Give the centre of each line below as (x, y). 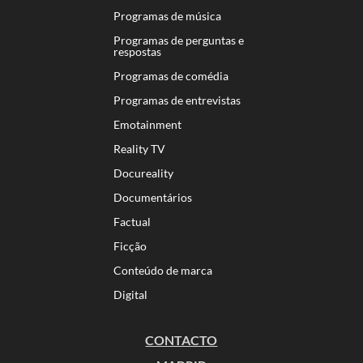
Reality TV (139, 149)
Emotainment (147, 125)
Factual (132, 222)
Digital (130, 295)
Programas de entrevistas (177, 100)
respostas (137, 52)
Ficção (130, 246)
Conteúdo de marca (162, 271)
